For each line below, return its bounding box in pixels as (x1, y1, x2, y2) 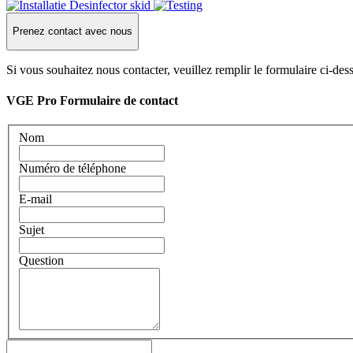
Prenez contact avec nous (13, 25, 132, 38)
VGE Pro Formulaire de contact (6, 93, 178, 107)
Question (19, 253, 64, 267)
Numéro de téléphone (19, 161, 126, 175)
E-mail (19, 191, 52, 206)
